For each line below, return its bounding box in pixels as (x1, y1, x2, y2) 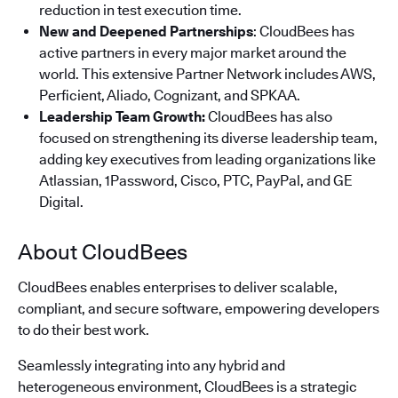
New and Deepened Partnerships (39, 22, 253, 40)
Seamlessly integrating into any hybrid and (18, 356, 285, 374)
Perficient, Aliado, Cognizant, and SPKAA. (39, 86, 300, 104)
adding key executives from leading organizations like (39, 150, 376, 168)
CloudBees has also (205, 107, 332, 125)
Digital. (39, 193, 84, 211)
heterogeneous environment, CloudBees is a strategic (18, 378, 357, 395)
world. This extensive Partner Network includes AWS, (39, 65, 376, 83)
